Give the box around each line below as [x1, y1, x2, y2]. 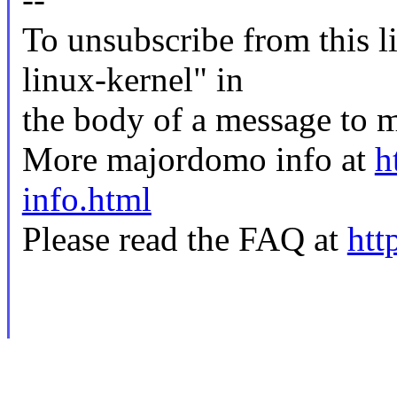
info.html [21, 180, 152, 219]
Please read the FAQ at [21, 220, 347, 259]
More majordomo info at [21, 140, 375, 179]
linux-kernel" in [21, 60, 244, 99]
